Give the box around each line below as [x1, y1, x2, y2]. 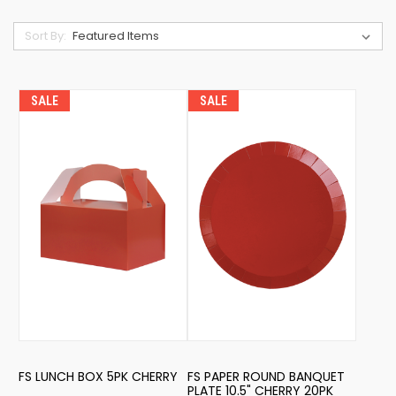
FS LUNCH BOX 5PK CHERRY [18, 368, 178, 386]
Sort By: [25, 27, 67, 45]
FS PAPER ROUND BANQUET [187, 368, 345, 386]
